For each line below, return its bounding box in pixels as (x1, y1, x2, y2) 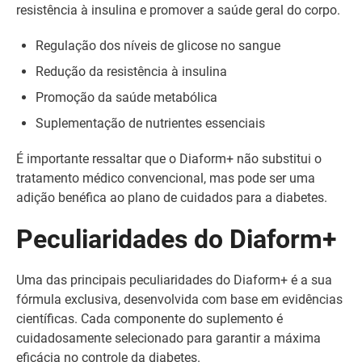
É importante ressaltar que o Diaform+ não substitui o (16, 151, 322, 166)
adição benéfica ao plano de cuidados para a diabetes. (16, 190, 327, 205)
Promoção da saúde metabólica (36, 90, 217, 105)
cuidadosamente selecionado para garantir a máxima (16, 330, 321, 346)
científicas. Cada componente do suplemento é (16, 311, 283, 326)
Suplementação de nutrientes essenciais (36, 116, 265, 131)
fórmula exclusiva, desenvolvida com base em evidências (16, 292, 343, 307)
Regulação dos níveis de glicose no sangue (36, 38, 280, 53)
